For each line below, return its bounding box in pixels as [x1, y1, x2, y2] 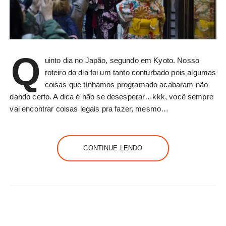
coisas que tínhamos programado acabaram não [44, 80, 208, 89]
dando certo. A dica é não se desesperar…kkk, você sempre [10, 92, 213, 101]
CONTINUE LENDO [83, 144, 143, 152]
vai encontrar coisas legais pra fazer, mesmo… [10, 104, 169, 114]
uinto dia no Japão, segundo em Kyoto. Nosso [44, 56, 200, 65]
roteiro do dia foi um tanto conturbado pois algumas [44, 68, 216, 77]
